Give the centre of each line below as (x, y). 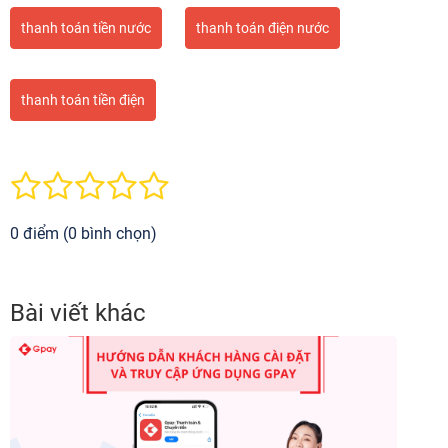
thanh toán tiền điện (83, 100)
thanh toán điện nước (262, 28)
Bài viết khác (78, 313)
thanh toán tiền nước (86, 28)
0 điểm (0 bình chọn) (83, 233)
